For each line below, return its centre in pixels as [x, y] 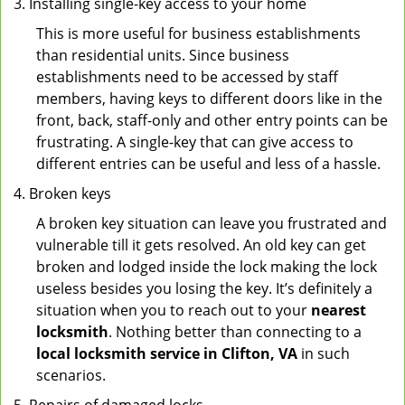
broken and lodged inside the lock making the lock [207, 267]
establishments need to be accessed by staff [187, 77]
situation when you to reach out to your [174, 310]
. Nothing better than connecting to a [235, 332]
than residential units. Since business [163, 55]
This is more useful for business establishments [198, 33]
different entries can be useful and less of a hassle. [208, 164]
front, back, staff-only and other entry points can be [212, 120]
